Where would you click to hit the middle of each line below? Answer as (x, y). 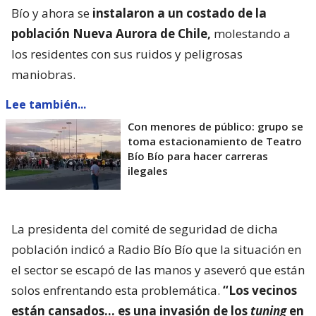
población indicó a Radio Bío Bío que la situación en (156, 249)
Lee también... (46, 104)
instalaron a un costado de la (180, 13)
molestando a (251, 33)
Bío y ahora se (52, 13)
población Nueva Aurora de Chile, (111, 33)
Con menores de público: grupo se (215, 126)
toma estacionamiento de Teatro (215, 141)
